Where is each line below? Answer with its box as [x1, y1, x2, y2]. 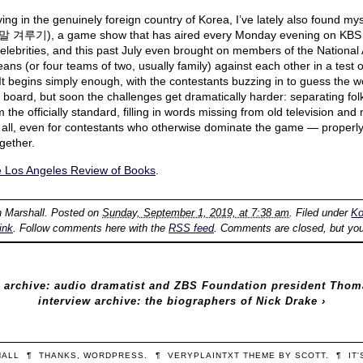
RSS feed [168, 222, 214, 235]
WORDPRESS [83, 350, 145, 360]
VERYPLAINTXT [167, 350, 240, 360]
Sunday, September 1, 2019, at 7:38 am [102, 207, 290, 220]
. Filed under [289, 207, 352, 220]
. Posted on [45, 207, 103, 220]
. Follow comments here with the [12, 222, 169, 235]
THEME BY [239, 350, 295, 360]
